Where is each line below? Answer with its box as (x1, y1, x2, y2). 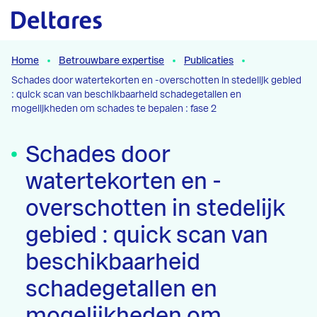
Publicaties (184, 56, 234, 66)
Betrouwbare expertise (59, 56, 164, 66)
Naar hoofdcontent (14, 15, 127, 28)
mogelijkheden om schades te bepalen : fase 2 (11, 104, 217, 114)
